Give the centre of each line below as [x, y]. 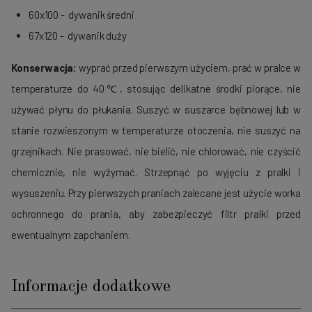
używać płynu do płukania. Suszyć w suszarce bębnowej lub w [156, 109]
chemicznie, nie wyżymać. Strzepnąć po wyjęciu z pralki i [156, 172]
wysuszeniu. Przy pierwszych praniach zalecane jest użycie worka [156, 193]
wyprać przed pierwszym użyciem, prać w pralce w [189, 67]
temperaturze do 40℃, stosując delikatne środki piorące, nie [156, 88]
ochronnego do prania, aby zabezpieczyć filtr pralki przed [156, 213]
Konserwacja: [44, 67]
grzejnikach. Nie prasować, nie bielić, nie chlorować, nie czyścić [156, 151]
